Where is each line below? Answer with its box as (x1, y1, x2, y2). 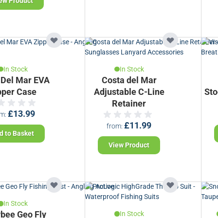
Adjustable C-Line (93, 87, 164, 97)
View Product (109, 141, 150, 149)
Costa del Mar (101, 75, 157, 85)
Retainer (112, 98, 146, 109)
